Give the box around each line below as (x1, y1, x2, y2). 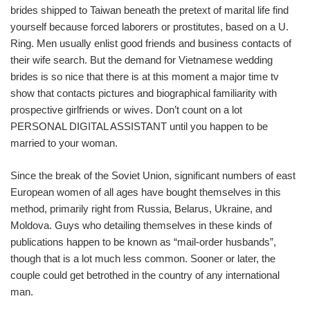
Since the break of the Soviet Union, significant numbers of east (10, 169, 295, 181)
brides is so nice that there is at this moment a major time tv (10, 71, 279, 82)
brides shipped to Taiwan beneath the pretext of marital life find (10, 4, 289, 16)
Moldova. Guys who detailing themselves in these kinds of (10, 219, 272, 231)
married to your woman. (10, 137, 118, 149)
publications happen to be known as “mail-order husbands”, (10, 235, 276, 248)
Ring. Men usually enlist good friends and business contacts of (10, 37, 291, 49)
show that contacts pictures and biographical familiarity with (10, 87, 277, 99)
